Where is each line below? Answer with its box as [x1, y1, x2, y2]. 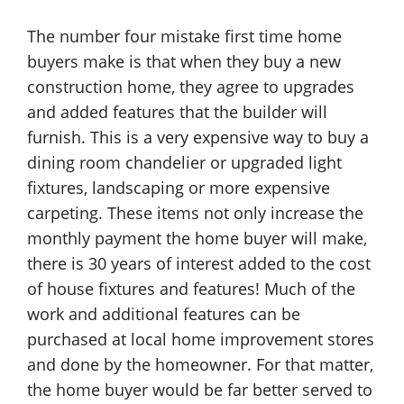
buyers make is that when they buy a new [27, 50, 341, 72]
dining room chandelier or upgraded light [27, 151, 342, 173]
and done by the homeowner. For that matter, [27, 353, 373, 375]
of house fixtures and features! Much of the [27, 278, 355, 299]
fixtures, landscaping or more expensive [27, 177, 330, 198]
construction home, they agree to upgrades [27, 76, 354, 97]
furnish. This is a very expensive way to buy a [27, 126, 369, 148]
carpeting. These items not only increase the [27, 202, 363, 224]
